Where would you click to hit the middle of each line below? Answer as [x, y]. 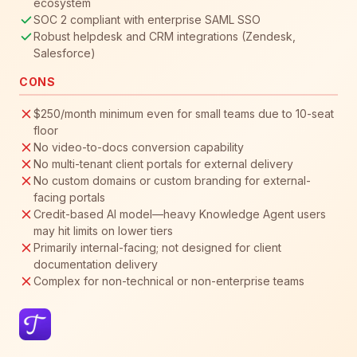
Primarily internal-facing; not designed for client [157, 248]
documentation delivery [96, 265]
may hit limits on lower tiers [103, 231]
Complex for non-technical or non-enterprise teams [169, 281]
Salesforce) [65, 53]
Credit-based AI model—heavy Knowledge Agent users [180, 214]
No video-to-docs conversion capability [139, 147]
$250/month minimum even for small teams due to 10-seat [184, 114]
